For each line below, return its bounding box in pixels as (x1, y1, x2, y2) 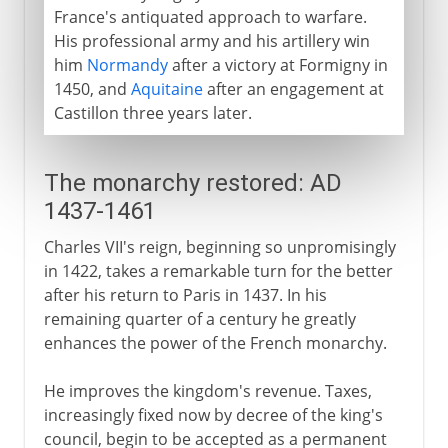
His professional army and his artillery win (53, 29, 370, 52)
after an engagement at (202, 77, 384, 100)
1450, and (53, 77, 131, 100)
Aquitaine (130, 77, 203, 100)
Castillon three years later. (53, 101, 252, 124)
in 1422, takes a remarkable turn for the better (43, 259, 393, 282)
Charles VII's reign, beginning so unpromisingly (43, 235, 396, 258)
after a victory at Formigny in (167, 53, 388, 76)
